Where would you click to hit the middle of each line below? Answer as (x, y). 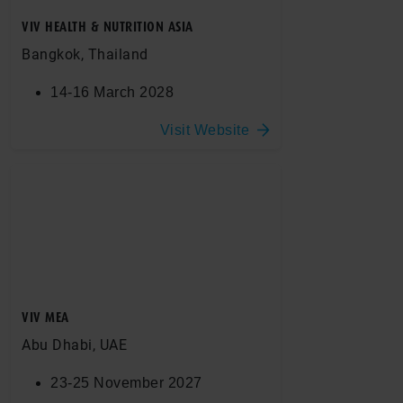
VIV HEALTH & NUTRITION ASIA (107, 27)
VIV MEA (45, 317)
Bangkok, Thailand (85, 54)
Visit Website (204, 130)
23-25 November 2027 (126, 382)
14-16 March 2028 (112, 92)
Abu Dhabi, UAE (74, 345)
